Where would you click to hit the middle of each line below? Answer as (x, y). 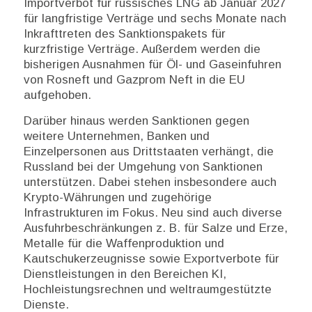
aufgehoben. (57, 95)
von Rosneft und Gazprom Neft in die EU (134, 80)
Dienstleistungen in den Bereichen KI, (125, 274)
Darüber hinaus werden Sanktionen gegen (136, 120)
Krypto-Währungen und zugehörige (117, 197)
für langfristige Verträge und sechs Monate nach (155, 19)
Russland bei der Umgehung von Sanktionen (143, 166)
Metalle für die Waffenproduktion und (124, 243)
